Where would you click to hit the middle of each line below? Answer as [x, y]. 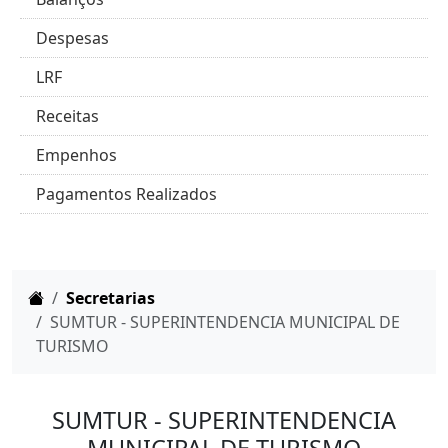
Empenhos [76, 155]
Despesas [72, 38]
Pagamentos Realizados [126, 194]
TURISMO [72, 346]
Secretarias [110, 298]
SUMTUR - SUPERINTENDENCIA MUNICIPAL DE [225, 322]
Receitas [67, 116]
